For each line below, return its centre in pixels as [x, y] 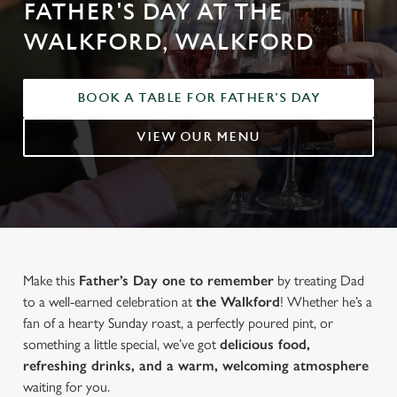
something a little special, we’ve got [121, 344]
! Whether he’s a [326, 302]
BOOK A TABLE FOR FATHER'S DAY [198, 98]
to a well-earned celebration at [109, 302]
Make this [51, 280]
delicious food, [265, 344]
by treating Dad [319, 280]
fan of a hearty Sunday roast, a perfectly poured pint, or [178, 323]
